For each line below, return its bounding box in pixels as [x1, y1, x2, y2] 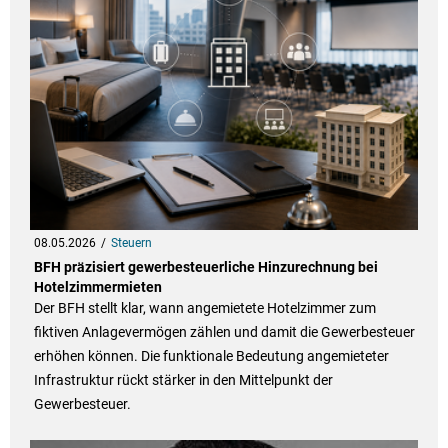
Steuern [110, 236, 152, 251]
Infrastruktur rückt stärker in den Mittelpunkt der [33, 372, 333, 389]
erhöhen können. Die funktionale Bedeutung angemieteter [33, 348, 389, 365]
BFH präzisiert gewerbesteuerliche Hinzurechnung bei [33, 259, 378, 276]
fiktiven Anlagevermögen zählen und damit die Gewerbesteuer [33, 324, 415, 341]
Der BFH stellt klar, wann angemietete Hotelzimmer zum [33, 300, 376, 317]
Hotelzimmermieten [33, 279, 162, 296]
